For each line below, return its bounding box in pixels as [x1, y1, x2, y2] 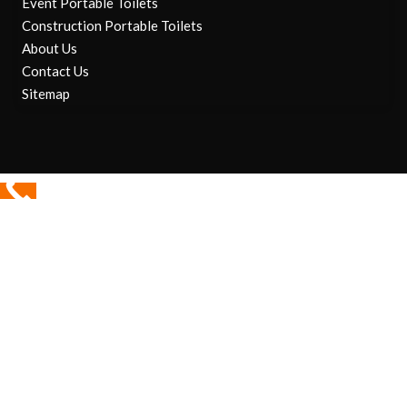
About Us [22, 40, 77, 56]
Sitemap [22, 85, 70, 102]
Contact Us [22, 63, 89, 79]
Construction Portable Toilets [22, 17, 203, 34]
